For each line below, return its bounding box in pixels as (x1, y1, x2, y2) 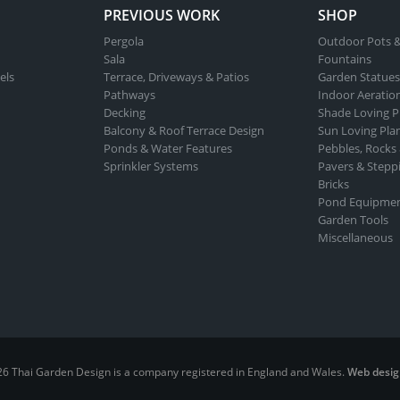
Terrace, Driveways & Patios (104, 69, 249, 86)
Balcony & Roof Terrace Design (104, 122, 264, 139)
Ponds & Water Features (104, 140, 232, 157)
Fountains (318, 51, 371, 68)
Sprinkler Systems (104, 158, 198, 175)
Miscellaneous (318, 229, 393, 246)
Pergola (104, 33, 144, 50)
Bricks (318, 176, 349, 193)
